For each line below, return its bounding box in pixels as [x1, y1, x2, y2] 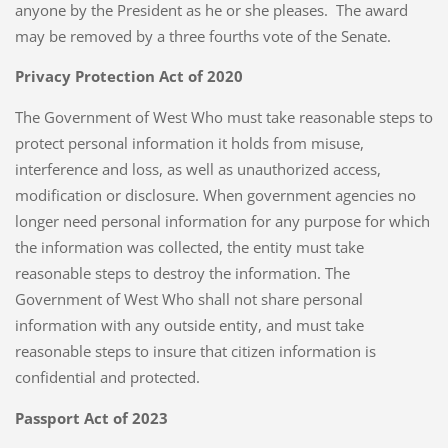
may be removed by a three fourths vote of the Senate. [14, 25, 395, 46]
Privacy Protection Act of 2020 [14, 66, 243, 87]
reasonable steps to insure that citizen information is [14, 341, 376, 362]
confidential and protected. [14, 367, 200, 388]
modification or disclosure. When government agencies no [14, 185, 416, 206]
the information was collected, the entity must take [14, 237, 364, 258]
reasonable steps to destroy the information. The [14, 263, 350, 284]
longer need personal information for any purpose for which [14, 211, 430, 232]
